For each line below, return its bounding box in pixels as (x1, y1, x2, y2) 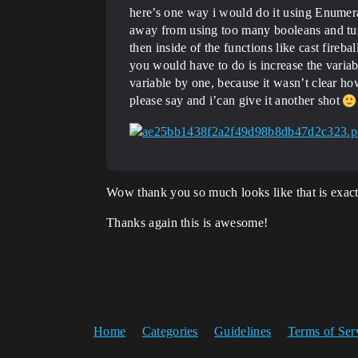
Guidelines (214, 324, 272, 338)
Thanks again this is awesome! (106, 215, 268, 229)
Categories (141, 324, 198, 338)
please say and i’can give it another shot (129, 93, 344, 107)
